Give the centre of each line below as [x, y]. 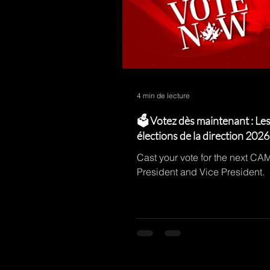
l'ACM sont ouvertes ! [186, 151]
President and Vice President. [201, 172]
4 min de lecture [163, 95]
